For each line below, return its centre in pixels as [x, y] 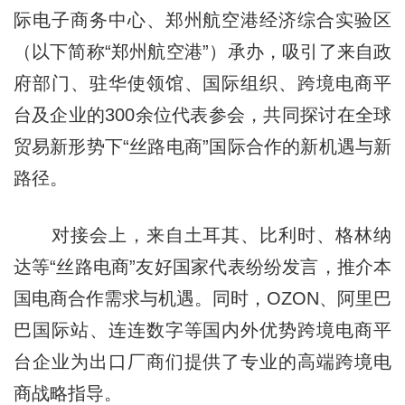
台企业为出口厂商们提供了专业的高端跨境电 [202, 361]
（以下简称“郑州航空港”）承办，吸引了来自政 [202, 51]
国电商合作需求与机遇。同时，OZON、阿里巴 [202, 298]
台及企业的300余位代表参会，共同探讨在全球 [202, 114]
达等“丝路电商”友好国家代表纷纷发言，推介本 [202, 266]
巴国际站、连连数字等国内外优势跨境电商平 [202, 330]
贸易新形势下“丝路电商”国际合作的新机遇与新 [202, 146]
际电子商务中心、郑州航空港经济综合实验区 [202, 19]
